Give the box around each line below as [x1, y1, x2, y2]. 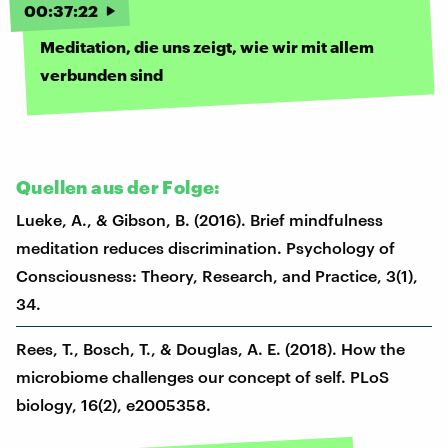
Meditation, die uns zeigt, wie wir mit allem [40, 36, 374, 56]
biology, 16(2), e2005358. [16, 394, 211, 414]
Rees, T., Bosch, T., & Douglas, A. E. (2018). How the [16, 338, 405, 358]
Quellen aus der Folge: [16, 175, 221, 198]
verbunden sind [40, 64, 163, 84]
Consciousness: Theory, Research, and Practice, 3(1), [16, 265, 418, 285]
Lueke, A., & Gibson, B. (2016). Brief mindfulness [16, 209, 383, 229]
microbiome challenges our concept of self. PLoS [16, 366, 389, 386]
